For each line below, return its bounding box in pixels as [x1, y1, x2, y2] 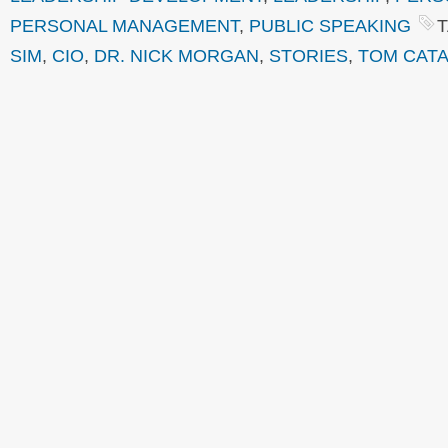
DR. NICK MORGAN [94, 45, 259, 66]
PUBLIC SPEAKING [249, 15, 411, 36]
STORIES [269, 45, 348, 66]
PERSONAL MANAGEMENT [10, 15, 239, 36]
